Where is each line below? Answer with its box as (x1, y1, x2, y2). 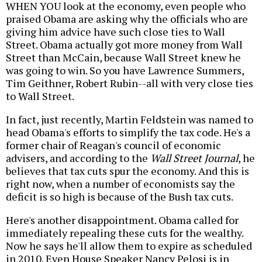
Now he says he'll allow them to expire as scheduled (6, 238, 252, 253)
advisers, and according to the (6, 150, 150, 165)
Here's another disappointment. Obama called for (6, 212, 239, 227)
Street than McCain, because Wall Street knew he (6, 50, 241, 64)
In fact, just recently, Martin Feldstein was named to (6, 112, 253, 126)
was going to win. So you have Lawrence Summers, (6, 63, 244, 77)
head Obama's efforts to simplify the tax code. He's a (6, 125, 250, 139)
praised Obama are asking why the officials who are (6, 11, 248, 26)
